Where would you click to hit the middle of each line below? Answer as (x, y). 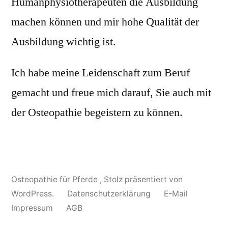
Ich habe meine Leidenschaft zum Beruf (101, 73)
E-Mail (176, 193)
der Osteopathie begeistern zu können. (97, 112)
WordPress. (34, 193)
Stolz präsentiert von (143, 179)
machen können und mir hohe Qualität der (105, 22)
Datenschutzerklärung (109, 193)
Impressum (32, 208)
